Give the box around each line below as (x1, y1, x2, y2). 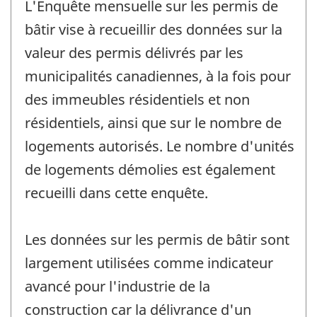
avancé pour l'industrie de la (25, 276, 210, 296)
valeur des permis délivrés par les (25, 42, 243, 62)
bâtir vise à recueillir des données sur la (25, 19, 282, 39)
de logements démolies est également (25, 159, 275, 179)
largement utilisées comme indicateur (25, 253, 273, 272)
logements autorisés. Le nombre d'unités (25, 136, 294, 156)
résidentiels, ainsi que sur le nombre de (25, 113, 282, 132)
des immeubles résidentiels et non (25, 89, 250, 109)
